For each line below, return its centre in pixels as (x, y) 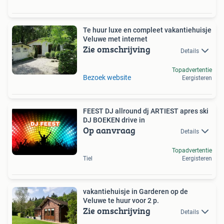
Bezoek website (107, 77)
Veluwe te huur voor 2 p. (121, 200)
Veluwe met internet (115, 39)
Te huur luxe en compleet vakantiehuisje (147, 30)
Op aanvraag (109, 130)
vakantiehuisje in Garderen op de (135, 191)
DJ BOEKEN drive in (114, 120)
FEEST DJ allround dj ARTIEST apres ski (146, 111)
